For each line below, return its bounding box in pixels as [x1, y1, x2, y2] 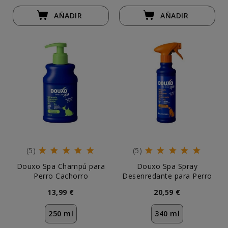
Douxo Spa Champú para [16, 161, 105, 171]
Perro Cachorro [34, 171, 88, 181]
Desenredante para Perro [122, 171, 212, 181]
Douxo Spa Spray [136, 161, 198, 171]
